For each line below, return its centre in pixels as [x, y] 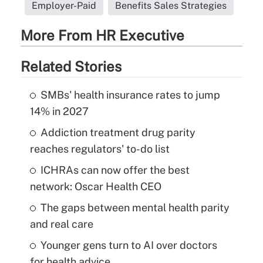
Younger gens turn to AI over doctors [129, 245]
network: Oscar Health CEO [95, 187]
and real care [61, 224]
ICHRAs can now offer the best [115, 170]
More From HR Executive [102, 36]
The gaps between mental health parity [135, 208]
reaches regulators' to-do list [100, 149]
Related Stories [71, 67]
